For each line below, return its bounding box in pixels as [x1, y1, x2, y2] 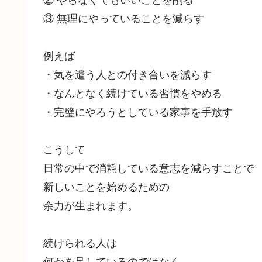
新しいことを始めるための [43, 178, 170, 194]
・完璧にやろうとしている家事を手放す [43, 103, 233, 119]
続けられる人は [43, 234, 117, 250]
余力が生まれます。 [43, 196, 138, 212]
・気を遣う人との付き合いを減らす [43, 65, 212, 81]
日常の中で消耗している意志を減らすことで [43, 159, 254, 175]
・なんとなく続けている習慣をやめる [43, 84, 222, 100]
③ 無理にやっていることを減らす [43, 9, 204, 25]
